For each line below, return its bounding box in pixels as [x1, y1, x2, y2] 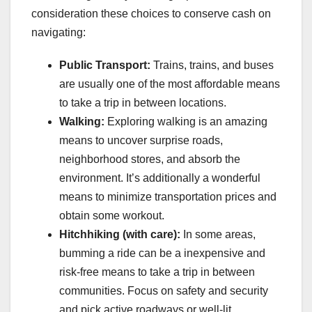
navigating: [31, 26, 86, 38]
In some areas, [183, 228, 256, 240]
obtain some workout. [59, 209, 164, 221]
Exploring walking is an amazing [107, 115, 267, 127]
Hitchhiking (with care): [59, 228, 183, 240]
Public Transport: [59, 58, 153, 71]
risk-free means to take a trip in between [59, 265, 255, 278]
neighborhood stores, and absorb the [59, 153, 240, 165]
